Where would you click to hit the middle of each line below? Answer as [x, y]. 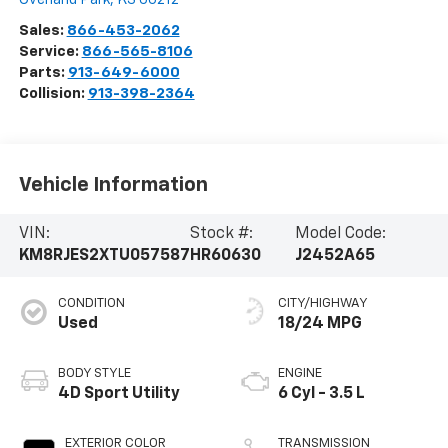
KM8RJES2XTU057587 [104, 256]
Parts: [43, 73]
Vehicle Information [113, 184]
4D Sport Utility [118, 394]
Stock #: [221, 234]
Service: [50, 52]
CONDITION [91, 304]
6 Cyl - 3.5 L [321, 394]
